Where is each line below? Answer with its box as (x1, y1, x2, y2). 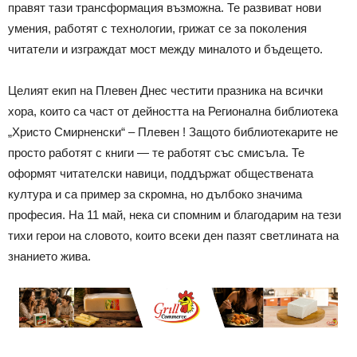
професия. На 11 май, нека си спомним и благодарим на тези (8, 208, 341, 222)
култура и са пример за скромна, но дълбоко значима (8, 187, 302, 202)
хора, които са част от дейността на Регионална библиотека (8, 104, 338, 119)
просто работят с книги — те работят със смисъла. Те (8, 146, 304, 160)
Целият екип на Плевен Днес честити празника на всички (8, 84, 323, 98)
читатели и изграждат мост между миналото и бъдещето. (8, 42, 323, 57)
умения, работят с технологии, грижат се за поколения (8, 22, 307, 36)
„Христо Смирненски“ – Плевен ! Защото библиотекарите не (8, 125, 338, 139)
